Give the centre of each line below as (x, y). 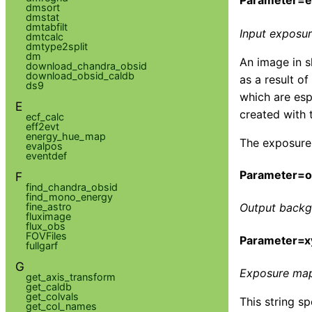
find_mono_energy (69, 196)
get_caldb (48, 286)
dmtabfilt (46, 26)
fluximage (48, 216)
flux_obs (45, 226)
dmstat (42, 17)
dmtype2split (56, 46)
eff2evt (42, 126)
